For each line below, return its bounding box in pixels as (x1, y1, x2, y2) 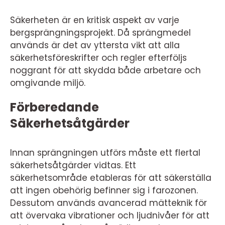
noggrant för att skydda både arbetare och (10, 64, 201, 76)
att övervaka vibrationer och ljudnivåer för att (10, 209, 209, 221)
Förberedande (10, 99, 99, 116)
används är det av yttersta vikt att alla (10, 39, 180, 51)
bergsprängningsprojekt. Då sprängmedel (10, 27, 191, 39)
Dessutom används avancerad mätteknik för (10, 197, 207, 209)
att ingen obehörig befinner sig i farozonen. (10, 184, 198, 196)
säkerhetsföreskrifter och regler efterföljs (10, 52, 187, 64)
